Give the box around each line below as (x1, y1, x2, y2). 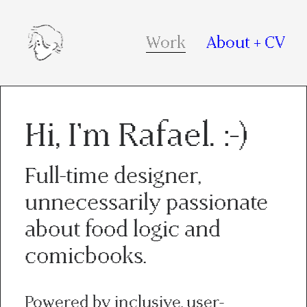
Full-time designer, (24, 163, 201, 188)
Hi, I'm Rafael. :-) (24, 116, 249, 154)
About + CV (206, 33, 285, 52)
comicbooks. (24, 243, 153, 269)
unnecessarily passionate (24, 190, 268, 215)
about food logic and (24, 217, 221, 242)
